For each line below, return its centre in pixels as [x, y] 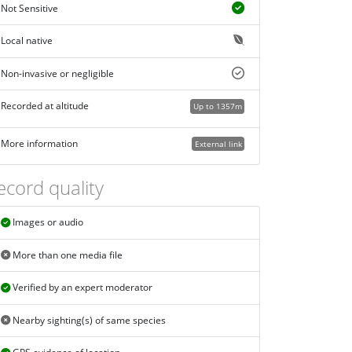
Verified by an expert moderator [81, 288]
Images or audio [46, 222]
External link [218, 143]
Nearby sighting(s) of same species [88, 321]
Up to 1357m [217, 106]
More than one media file [66, 255]
